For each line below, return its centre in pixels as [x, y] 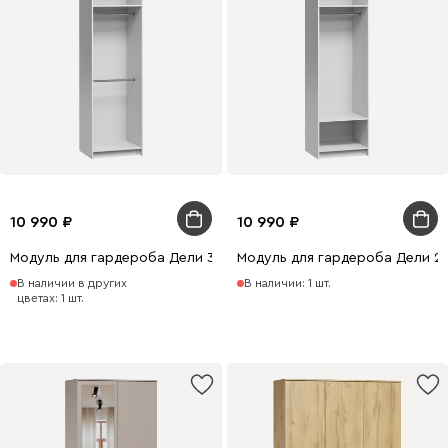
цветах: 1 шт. [50, 298]
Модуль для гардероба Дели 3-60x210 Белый [161, 258]
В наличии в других [72, 283]
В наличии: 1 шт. [287, 283]
